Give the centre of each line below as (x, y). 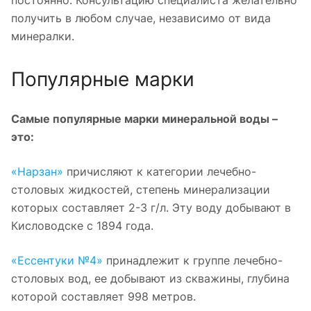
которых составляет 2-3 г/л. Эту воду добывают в (151, 207)
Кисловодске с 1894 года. (82, 225)
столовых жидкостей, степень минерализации (141, 189)
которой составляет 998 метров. (103, 296)
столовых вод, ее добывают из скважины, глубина (150, 278)
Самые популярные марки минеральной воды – (144, 118)
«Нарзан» (37, 171)
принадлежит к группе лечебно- (193, 260)
